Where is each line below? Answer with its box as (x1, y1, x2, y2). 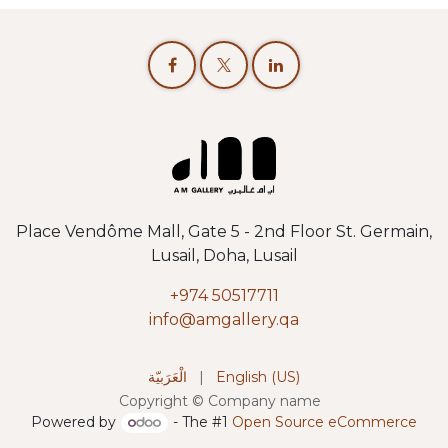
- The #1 (168, 413, 232, 432)
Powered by (31, 413, 121, 432)
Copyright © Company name (119, 392, 321, 411)
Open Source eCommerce (231, 413, 417, 432)
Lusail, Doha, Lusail (150, 246, 298, 266)
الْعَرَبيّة (148, 368, 187, 387)
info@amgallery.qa (149, 310, 299, 330)
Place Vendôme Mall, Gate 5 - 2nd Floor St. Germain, (16, 222, 432, 242)
